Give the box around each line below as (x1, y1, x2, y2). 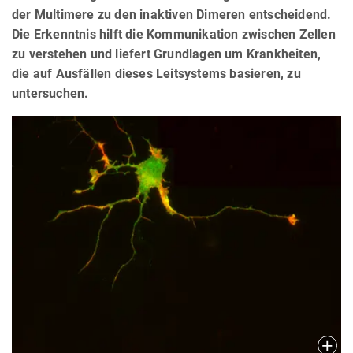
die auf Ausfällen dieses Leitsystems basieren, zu (12, 65, 301, 81)
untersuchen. (12, 85, 89, 101)
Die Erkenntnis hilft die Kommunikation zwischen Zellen (12, 26, 336, 42)
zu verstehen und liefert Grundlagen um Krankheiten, (12, 46, 321, 61)
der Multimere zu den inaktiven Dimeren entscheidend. (12, 6, 332, 22)
